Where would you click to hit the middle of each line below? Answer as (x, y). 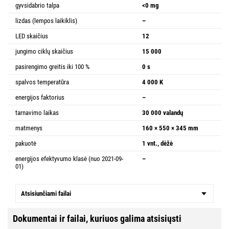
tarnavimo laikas (37, 113)
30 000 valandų (163, 113)
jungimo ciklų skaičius (44, 52)
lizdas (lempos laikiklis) (46, 21)
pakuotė (26, 144)
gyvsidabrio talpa (37, 6)
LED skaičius (32, 36)
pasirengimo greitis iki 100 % (52, 67)
